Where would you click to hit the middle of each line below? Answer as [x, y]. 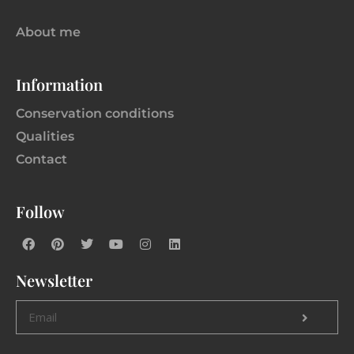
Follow [40, 211]
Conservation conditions [95, 113]
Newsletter [54, 280]
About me [48, 32]
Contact [41, 159]
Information [59, 84]
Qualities [45, 136]
